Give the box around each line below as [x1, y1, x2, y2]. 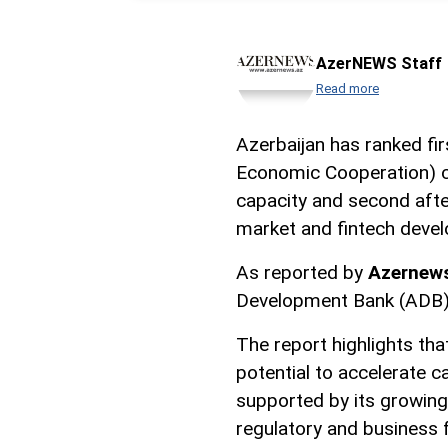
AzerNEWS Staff [316, 53, 442, 73]
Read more [316, 81, 379, 97]
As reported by [236, 260, 368, 284]
